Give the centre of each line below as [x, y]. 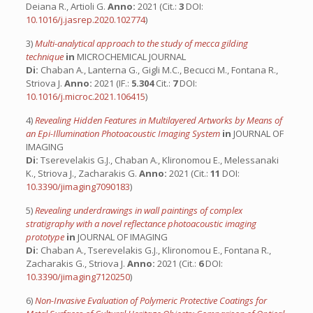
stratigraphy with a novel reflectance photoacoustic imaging [141, 224]
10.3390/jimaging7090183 [78, 187]
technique [45, 57]
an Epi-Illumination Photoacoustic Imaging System [124, 133]
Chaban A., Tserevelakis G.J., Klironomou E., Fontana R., [154, 250]
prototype [46, 237]
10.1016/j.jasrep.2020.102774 [85, 20]
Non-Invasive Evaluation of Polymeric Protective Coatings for [151, 300]
